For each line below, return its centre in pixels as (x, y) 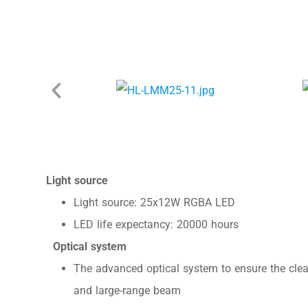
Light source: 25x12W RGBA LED (155, 203)
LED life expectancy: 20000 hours (156, 225)
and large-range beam (128, 291)
